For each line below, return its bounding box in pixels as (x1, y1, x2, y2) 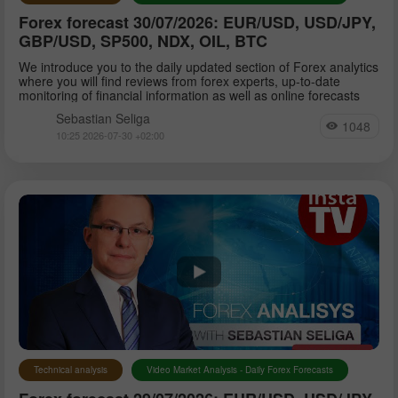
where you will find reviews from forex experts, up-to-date (19, 71, 340, 90)
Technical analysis (34, 362, 107, 376)
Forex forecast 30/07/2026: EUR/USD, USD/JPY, (19, 10, 376, 34)
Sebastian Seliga (56, 108, 150, 127)
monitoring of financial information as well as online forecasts (19, 85, 360, 104)
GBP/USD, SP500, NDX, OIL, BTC (19, 28, 267, 52)
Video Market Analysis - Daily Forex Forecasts (147, 362, 333, 376)
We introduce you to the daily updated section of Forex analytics (19, 57, 378, 76)
